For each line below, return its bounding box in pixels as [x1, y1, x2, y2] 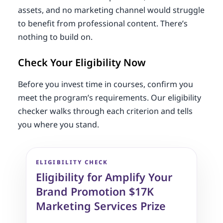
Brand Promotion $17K [36, 184, 154, 199]
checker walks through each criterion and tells [17, 105, 193, 116]
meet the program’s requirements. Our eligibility [17, 92, 201, 103]
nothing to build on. [17, 31, 93, 42]
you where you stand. [17, 118, 99, 130]
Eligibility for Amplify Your [36, 170, 173, 185]
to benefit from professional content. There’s [17, 17, 188, 29]
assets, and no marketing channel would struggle [17, 4, 205, 15]
